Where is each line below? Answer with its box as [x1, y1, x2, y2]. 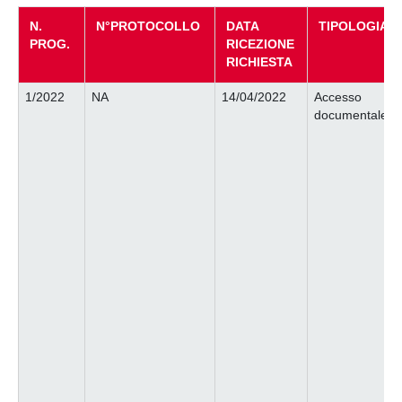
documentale [313, 108, 388, 122]
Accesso [313, 90, 362, 104]
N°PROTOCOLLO [96, 19, 204, 33]
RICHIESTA [226, 55, 296, 69]
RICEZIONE [226, 37, 294, 51]
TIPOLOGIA [319, 19, 389, 33]
